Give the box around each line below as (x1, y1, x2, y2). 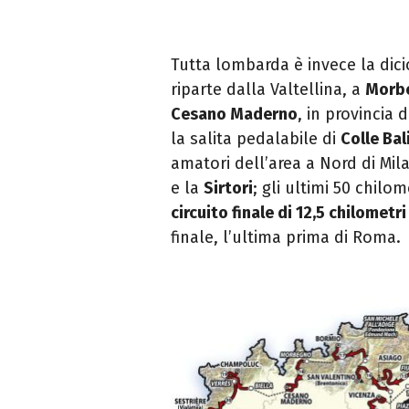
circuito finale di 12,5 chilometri (171, 203, 406, 224)
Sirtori (204, 178, 253, 199)
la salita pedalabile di (171, 129, 341, 150)
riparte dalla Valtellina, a (171, 79, 365, 100)
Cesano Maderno (171, 104, 298, 125)
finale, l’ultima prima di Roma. (171, 227, 401, 248)
